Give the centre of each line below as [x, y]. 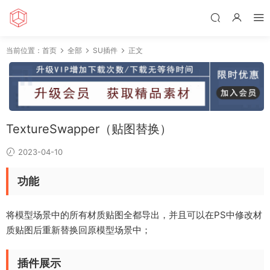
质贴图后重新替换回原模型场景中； [78, 230]
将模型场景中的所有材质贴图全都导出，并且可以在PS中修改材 [134, 215]
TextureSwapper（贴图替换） [89, 129]
